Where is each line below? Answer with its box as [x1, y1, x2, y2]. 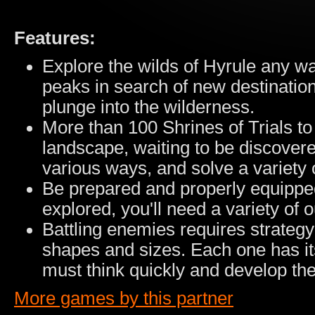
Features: [14, 28, 96, 48]
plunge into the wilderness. [42, 97, 255, 117]
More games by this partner [14, 288, 233, 308]
